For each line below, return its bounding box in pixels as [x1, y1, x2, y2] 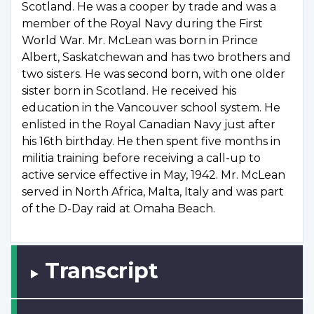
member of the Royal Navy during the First [22, 17, 263, 31]
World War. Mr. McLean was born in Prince [22, 34, 258, 48]
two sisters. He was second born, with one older [22, 67, 285, 81]
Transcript [45, 258, 158, 285]
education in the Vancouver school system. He [22, 101, 280, 115]
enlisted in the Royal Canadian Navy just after [22, 118, 275, 132]
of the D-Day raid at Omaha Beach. [22, 202, 215, 216]
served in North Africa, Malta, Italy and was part [22, 185, 284, 199]
